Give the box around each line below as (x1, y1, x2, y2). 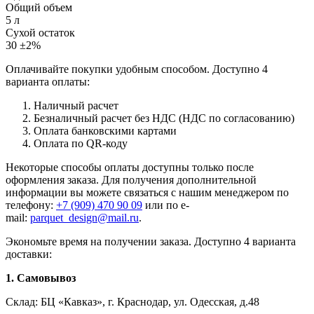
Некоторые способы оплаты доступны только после (6, 161, 254, 173)
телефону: (6, 198, 56, 211)
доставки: (6, 247, 52, 260)
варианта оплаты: (6, 75, 90, 88)
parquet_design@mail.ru (30, 211, 139, 224)
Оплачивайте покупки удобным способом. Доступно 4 (6, 62, 268, 75)
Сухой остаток (6, 26, 75, 39)
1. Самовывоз (6, 271, 76, 284)
